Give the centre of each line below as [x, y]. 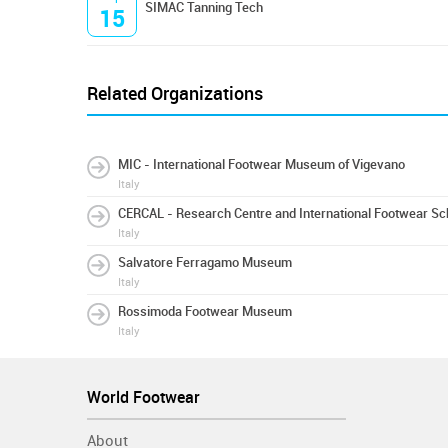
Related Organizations [175, 94]
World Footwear [143, 397]
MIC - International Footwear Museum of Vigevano [261, 164]
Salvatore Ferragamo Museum [205, 262]
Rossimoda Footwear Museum [205, 311]
